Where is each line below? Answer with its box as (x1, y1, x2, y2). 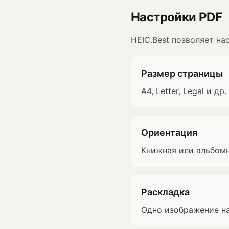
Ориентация (141, 127, 197, 138)
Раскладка (141, 187, 190, 197)
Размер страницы (141, 68, 223, 79)
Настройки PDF (131, 10, 222, 25)
